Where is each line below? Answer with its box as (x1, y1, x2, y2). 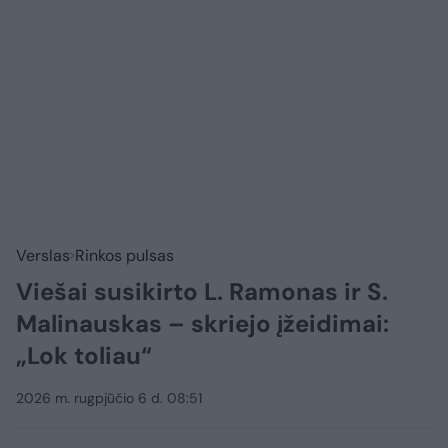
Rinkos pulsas (75, 245, 174, 267)
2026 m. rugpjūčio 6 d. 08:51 (16, 389, 202, 408)
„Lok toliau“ (16, 340, 152, 372)
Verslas (16, 245, 70, 267)
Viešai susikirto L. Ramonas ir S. (16, 276, 388, 308)
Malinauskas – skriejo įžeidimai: (16, 308, 389, 340)
